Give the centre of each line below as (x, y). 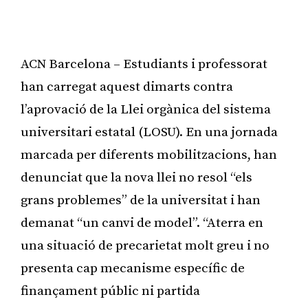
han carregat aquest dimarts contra (127, 87)
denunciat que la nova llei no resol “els (136, 177)
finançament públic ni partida (110, 291)
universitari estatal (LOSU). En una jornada (149, 132)
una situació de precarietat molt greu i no (145, 245)
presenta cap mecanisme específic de (133, 268)
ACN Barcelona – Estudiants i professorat (144, 64)
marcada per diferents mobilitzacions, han (149, 155)
